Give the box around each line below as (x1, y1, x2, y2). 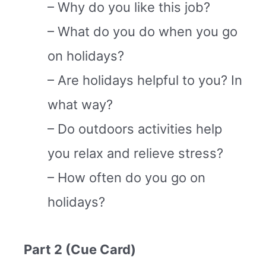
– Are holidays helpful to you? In (47, 72, 242, 88)
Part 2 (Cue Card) (24, 241, 136, 257)
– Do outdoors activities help (47, 121, 222, 137)
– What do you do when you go (47, 24, 237, 40)
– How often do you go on (47, 170, 205, 186)
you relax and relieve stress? (47, 145, 223, 161)
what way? (47, 97, 113, 113)
